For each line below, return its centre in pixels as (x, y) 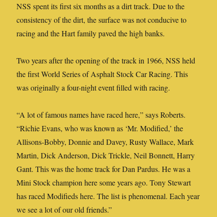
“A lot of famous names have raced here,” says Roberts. (101, 115)
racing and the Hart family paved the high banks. (91, 33)
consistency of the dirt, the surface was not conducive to (102, 20)
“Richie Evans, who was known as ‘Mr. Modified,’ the (100, 128)
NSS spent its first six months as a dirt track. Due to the (101, 6)
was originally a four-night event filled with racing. (93, 88)
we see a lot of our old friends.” (64, 210)
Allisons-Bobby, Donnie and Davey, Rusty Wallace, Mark (105, 142)
